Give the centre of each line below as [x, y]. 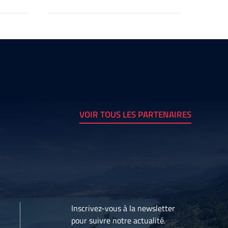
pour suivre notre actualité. [118, 221]
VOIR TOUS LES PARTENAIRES [135, 115]
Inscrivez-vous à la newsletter [123, 208]
